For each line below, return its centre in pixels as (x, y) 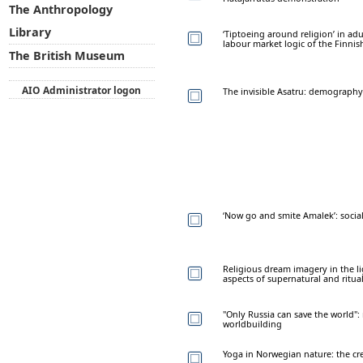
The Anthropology (60, 10)
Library (30, 32)
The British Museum (66, 56)
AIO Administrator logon (82, 90)
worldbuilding (252, 323)
